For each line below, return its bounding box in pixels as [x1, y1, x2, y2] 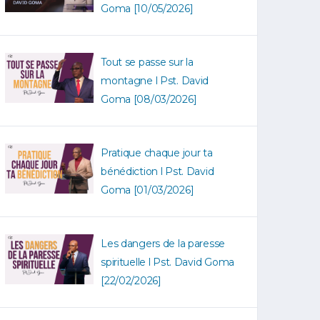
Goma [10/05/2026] [101, 2, 194, 15]
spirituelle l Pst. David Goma [101, 256, 234, 269]
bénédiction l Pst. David [101, 165, 214, 178]
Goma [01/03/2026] [101, 184, 194, 196]
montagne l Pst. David [101, 74, 209, 87]
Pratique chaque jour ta [101, 146, 213, 159]
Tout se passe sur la [101, 56, 194, 69]
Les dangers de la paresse [101, 237, 226, 250]
